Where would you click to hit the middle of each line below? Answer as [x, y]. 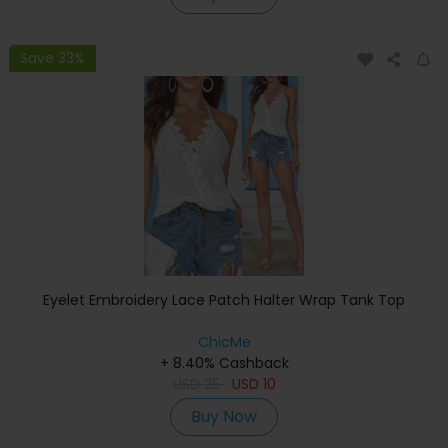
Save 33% [52, 57]
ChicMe [224, 342]
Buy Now [224, 417]
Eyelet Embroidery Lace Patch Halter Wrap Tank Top [224, 300]
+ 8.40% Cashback [224, 363]
